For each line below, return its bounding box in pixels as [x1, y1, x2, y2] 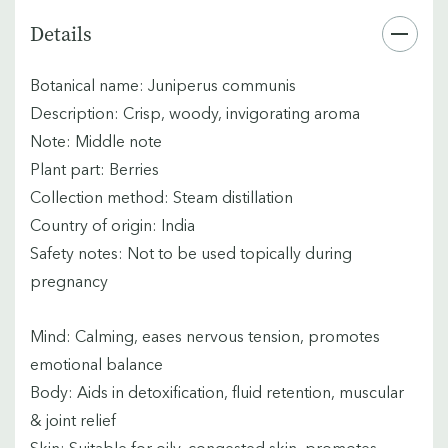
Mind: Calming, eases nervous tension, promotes [30, 325, 380, 346]
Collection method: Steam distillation [30, 186, 293, 207]
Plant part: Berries [30, 158, 159, 179]
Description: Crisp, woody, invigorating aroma [30, 102, 360, 123]
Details [30, 20, 92, 48]
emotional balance [30, 353, 163, 374]
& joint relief [30, 409, 116, 430]
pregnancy [30, 270, 108, 291]
